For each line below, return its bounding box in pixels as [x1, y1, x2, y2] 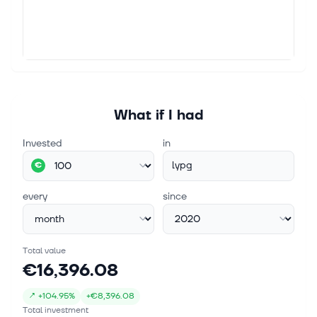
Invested [23, 136, 62, 150]
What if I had [113, 105, 204, 125]
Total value [23, 244, 66, 257]
